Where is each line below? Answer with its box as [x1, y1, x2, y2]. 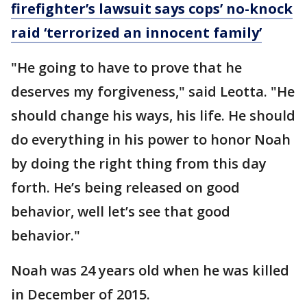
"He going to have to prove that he [11, 58, 242, 77]
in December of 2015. [11, 285, 150, 304]
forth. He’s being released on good [11, 178, 240, 197]
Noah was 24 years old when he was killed [11, 261, 289, 280]
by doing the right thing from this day [11, 154, 267, 173]
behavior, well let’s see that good [11, 202, 230, 221]
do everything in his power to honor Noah [11, 130, 291, 149]
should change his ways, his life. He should [11, 106, 295, 125]
